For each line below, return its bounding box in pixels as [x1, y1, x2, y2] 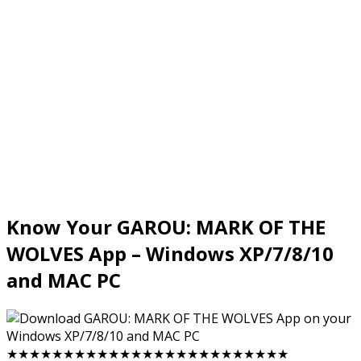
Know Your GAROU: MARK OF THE [6, 213, 326, 240]
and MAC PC [6, 266, 121, 293]
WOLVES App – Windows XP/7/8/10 [6, 239, 334, 267]
